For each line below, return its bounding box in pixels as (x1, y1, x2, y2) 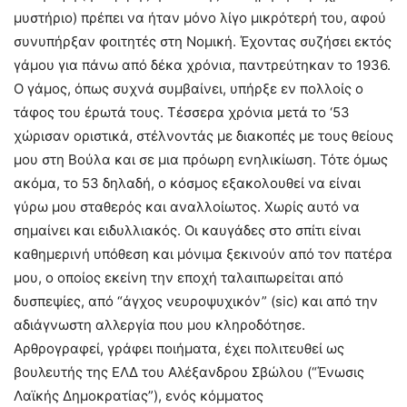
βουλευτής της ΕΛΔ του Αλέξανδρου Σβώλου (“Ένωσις (14, 362, 364, 381)
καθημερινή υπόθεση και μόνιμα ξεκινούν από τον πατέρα (14, 244, 392, 263)
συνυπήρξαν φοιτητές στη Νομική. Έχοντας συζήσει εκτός (14, 32, 392, 50)
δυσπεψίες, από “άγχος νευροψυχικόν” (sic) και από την (14, 292, 378, 310)
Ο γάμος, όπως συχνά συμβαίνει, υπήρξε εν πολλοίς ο (14, 79, 363, 97)
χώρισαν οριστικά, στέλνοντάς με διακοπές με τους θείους (14, 126, 393, 144)
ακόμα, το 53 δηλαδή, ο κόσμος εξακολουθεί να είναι (14, 174, 361, 192)
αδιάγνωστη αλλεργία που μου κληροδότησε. (14, 315, 305, 333)
